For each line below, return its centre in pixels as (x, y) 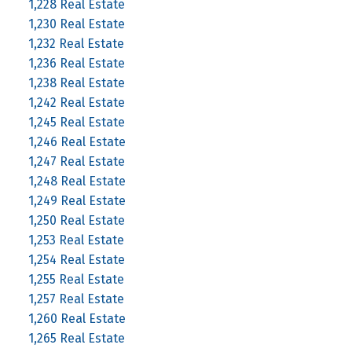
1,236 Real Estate (76, 63)
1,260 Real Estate (77, 318)
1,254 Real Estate (76, 259)
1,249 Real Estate (77, 200)
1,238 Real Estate (76, 82)
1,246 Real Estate (77, 141)
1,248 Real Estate (77, 181)
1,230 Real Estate (76, 24)
